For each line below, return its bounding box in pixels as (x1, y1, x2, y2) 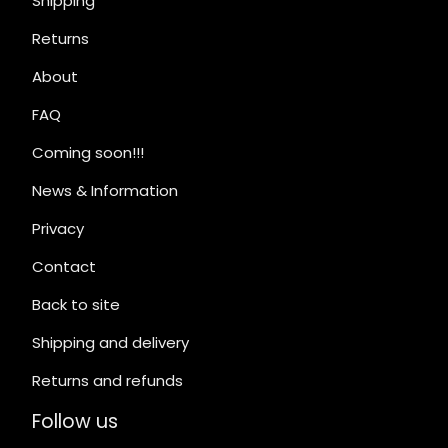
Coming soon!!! (32, 142, 144, 164)
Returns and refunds (32, 370, 183, 392)
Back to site (32, 294, 120, 316)
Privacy (32, 218, 84, 240)
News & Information (32, 180, 178, 202)
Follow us (32, 408, 118, 436)
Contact (32, 256, 96, 278)
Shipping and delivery (32, 332, 189, 354)
